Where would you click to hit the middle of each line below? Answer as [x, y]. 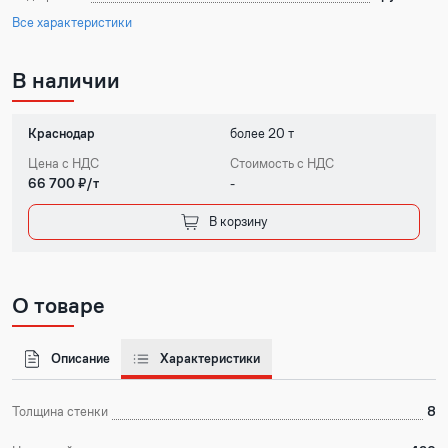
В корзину [238, 221]
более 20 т [262, 133]
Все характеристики [72, 22]
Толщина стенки [60, 412]
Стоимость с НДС [282, 163]
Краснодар [61, 133]
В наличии [66, 80]
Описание [81, 359]
